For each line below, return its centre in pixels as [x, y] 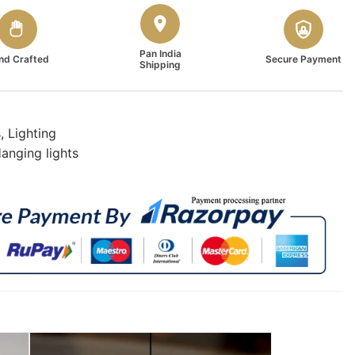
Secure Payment [303, 59]
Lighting [32, 133]
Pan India [160, 53]
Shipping [160, 64]
